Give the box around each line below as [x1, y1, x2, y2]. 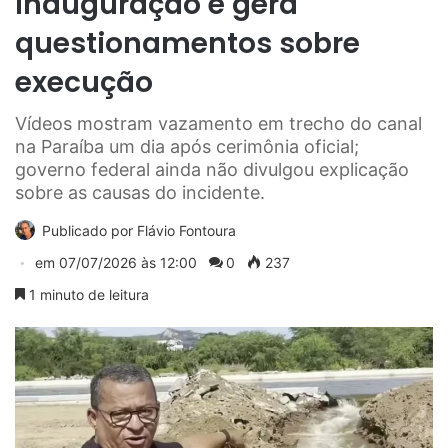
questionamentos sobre [15, 24, 360, 64]
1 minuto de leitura [25, 286, 149, 304]
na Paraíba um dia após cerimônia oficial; [15, 136, 359, 158]
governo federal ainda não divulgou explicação [15, 159, 409, 181]
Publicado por [42, 222, 137, 240]
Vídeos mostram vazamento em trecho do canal [15, 113, 422, 135]
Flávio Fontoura [137, 222, 236, 240]
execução [15, 63, 153, 103]
